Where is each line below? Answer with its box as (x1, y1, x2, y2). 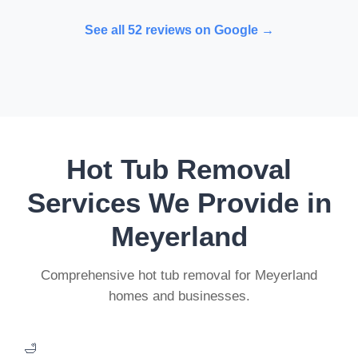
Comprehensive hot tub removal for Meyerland (41, 267, 317, 283)
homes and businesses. (108, 288, 250, 304)
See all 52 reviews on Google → (84, 22, 274, 37)
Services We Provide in (26, 186, 332, 218)
